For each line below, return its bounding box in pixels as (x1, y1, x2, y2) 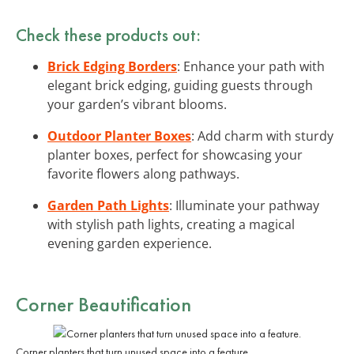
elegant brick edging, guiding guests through (47, 76, 313, 94)
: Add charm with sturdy (191, 126, 333, 145)
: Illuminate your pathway (169, 196, 319, 214)
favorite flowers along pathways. (47, 164, 239, 183)
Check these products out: (16, 22, 201, 47)
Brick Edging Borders (47, 57, 177, 75)
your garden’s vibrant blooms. (47, 95, 227, 113)
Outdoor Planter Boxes (47, 126, 191, 145)
